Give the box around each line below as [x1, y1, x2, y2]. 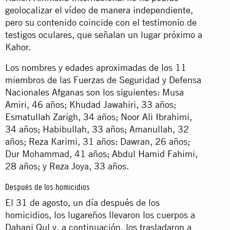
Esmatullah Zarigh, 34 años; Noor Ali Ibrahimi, [5, 111, 192, 122]
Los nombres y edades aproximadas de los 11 [5, 62, 186, 73]
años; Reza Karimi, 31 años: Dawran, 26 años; [5, 136, 190, 147]
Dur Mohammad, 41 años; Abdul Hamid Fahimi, [5, 148, 198, 159]
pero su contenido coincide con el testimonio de [5, 16, 197, 28]
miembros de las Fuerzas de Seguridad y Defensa [5, 74, 201, 85]
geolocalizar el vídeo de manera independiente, [5, 4, 193, 15]
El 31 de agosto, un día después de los [5, 197, 160, 208]
